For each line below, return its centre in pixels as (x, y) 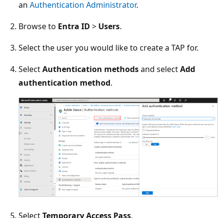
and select (159, 69)
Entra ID (74, 27)
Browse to (38, 27)
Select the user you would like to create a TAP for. (109, 48)
